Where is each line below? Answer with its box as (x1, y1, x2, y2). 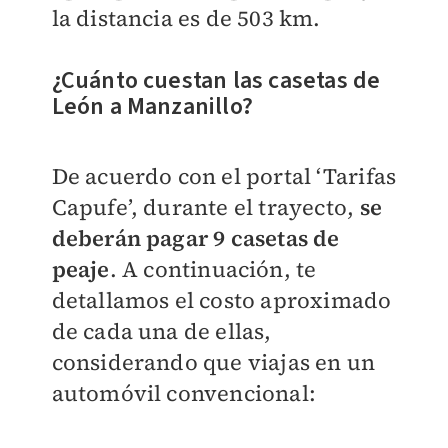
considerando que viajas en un (51, 347, 376, 378)
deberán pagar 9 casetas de (51, 223, 340, 254)
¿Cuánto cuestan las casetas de (51, 63, 381, 99)
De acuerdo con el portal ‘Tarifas (51, 161, 397, 192)
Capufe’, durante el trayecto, (51, 192, 355, 223)
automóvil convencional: (51, 378, 317, 409)
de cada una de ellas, (51, 316, 272, 347)
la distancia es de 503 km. (51, 3, 321, 34)
